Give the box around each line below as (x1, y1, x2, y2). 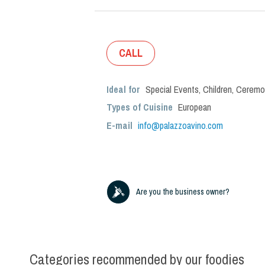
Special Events (146, 83, 199, 96)
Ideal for (106, 83, 143, 96)
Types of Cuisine (106, 101, 173, 114)
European (178, 101, 211, 114)
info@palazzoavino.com (138, 119, 223, 132)
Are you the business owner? (136, 186, 230, 197)
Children (203, 83, 232, 96)
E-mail (106, 119, 135, 132)
